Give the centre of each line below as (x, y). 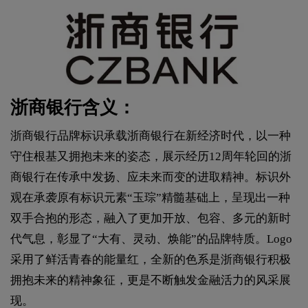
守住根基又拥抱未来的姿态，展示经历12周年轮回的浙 (151, 157)
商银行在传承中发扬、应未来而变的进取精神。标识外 (151, 177)
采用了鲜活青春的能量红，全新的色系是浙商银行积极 (151, 260)
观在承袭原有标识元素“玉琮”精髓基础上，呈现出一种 (150, 198)
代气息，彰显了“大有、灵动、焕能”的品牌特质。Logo (151, 239)
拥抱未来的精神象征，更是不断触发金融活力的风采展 (151, 280)
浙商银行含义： (73, 108)
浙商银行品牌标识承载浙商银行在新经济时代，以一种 (151, 136)
